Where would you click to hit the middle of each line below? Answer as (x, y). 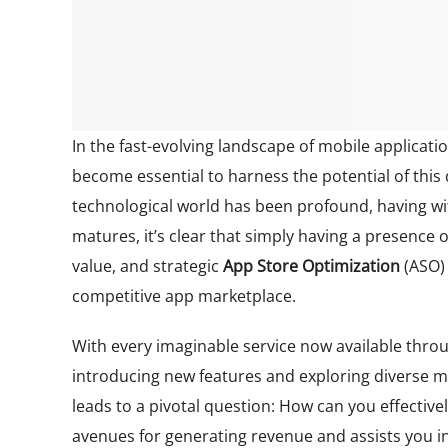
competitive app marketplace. (184, 295)
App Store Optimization (311, 265)
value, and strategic (147, 265)
